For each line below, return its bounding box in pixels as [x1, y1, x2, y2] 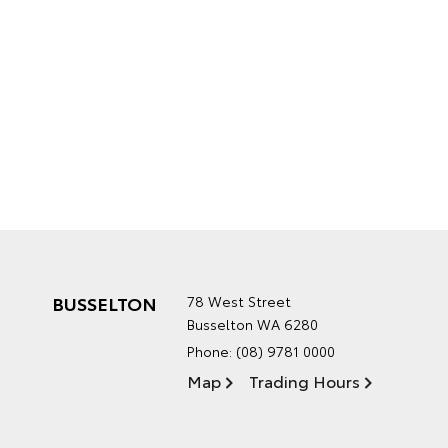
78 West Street [187, 291, 291, 311]
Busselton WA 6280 [187, 314, 318, 334]
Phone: [187, 341, 236, 361]
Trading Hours [249, 369, 360, 392]
